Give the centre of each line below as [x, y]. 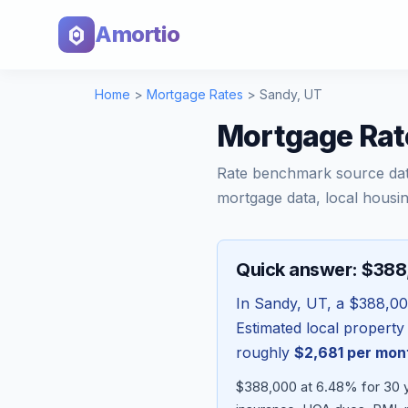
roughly [265, 352]
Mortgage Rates [195, 94]
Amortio [138, 34]
